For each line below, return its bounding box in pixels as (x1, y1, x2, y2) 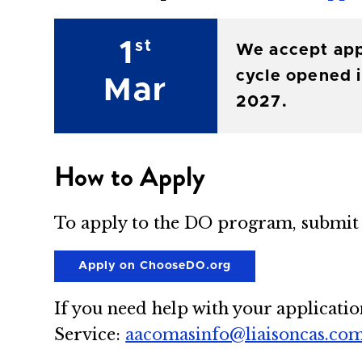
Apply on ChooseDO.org (78, 259, 232, 271)
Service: (54, 325, 126, 345)
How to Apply (54, 156, 206, 196)
